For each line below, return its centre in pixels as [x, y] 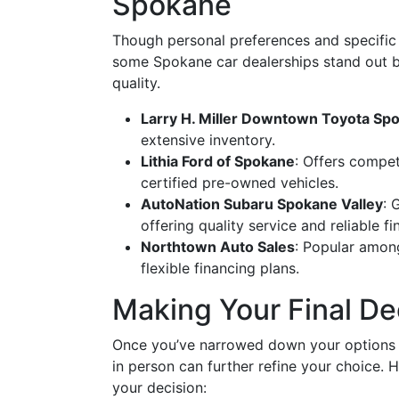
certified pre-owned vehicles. [240, 183]
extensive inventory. [208, 140]
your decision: [159, 387]
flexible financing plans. [220, 268]
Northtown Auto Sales [218, 247]
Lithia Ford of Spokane [218, 161]
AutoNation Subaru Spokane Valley [262, 204]
